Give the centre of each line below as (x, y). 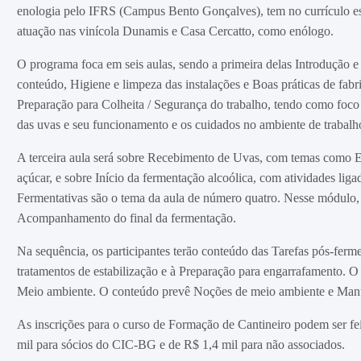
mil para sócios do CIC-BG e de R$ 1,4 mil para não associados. (180, 344)
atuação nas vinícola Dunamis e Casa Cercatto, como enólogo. (175, 31)
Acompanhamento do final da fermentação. (126, 218)
